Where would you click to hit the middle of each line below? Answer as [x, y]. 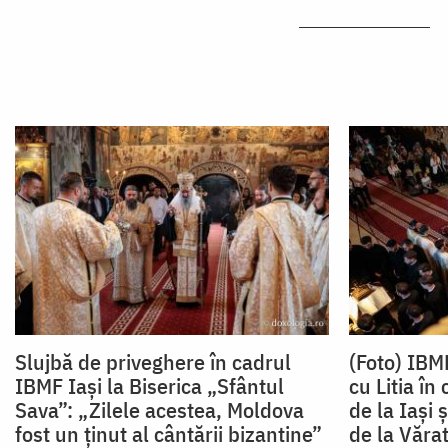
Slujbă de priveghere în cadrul [153, 361]
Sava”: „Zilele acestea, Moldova [159, 409]
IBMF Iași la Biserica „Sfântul [149, 385]
